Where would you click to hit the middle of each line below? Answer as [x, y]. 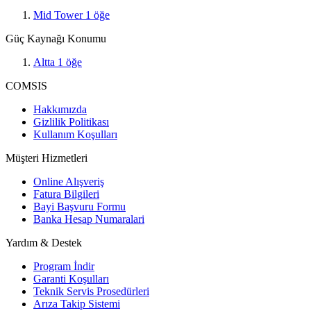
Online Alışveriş [69, 181]
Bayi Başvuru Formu [79, 206]
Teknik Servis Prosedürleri [91, 291]
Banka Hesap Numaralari [89, 219]
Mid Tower [59, 15]
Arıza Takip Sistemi [77, 303]
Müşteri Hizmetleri [47, 158]
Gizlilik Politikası [71, 121]
